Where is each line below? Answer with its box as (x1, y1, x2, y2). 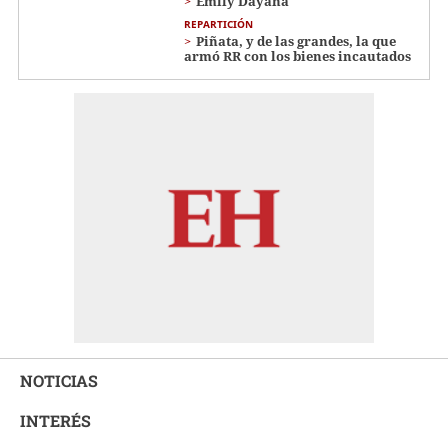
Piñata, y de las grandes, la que (196, 31, 396, 50)
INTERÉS (20, 409, 91, 431)
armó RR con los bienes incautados (184, 46, 411, 65)
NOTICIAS (20, 369, 98, 391)
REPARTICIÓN (184, 16, 253, 31)
